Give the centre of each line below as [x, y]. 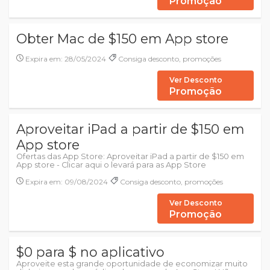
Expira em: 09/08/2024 [66, 182]
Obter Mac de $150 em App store [122, 39]
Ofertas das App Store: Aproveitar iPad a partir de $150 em [130, 156]
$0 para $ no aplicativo [90, 252]
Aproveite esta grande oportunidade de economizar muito [132, 264]
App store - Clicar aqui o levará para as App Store [111, 165]
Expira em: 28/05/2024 [65, 59]
